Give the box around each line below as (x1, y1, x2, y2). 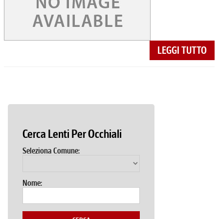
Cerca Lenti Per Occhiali (22, 127, 122, 141)
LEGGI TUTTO (157, 44, 207, 56)
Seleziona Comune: (22, 146, 80, 155)
